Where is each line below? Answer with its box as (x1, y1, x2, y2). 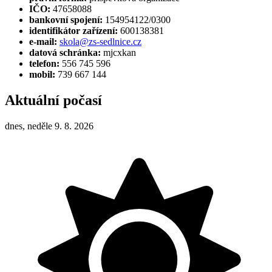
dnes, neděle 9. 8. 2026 (5, 120, 93, 131)
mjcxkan (101, 47, 136, 58)
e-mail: (29, 36, 57, 47)
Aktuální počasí (5, 92, 102, 108)
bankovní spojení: (29, 14, 103, 25)
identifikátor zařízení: (29, 25, 118, 36)
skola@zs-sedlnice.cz (59, 36, 141, 47)
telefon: (29, 58, 59, 69)
